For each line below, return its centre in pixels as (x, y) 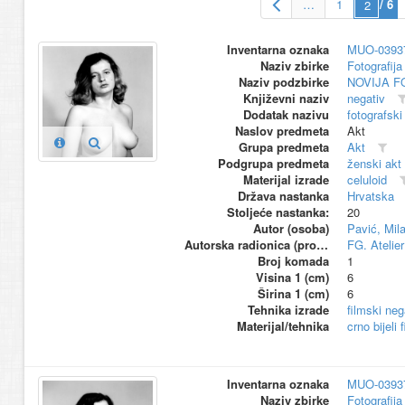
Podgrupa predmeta (273, 164)
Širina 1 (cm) (293, 294)
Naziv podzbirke (283, 82)
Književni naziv (286, 99)
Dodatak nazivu (286, 115)
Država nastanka (283, 196)
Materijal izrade (286, 180)
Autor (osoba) (291, 229)
